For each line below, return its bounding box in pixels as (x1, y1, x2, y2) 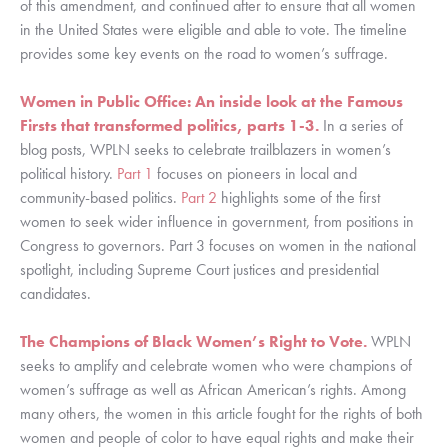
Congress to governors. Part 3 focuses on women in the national (20, 235, 416, 257)
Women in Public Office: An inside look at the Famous (20, 91, 403, 113)
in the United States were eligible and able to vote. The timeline (20, 19, 407, 41)
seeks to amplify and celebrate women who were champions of (20, 355, 412, 377)
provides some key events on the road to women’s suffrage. (20, 43, 392, 65)
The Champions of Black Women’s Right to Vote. (20, 331, 367, 353)
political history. (20, 163, 117, 185)
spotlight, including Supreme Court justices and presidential (20, 259, 379, 281)
